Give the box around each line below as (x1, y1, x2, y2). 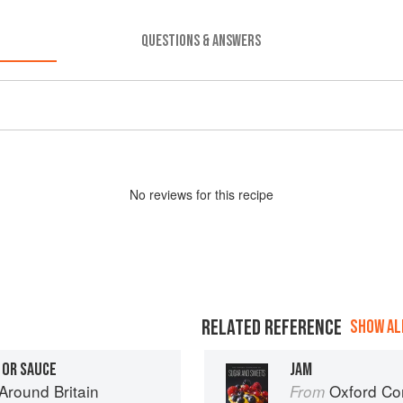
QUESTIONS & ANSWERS (141, 31, 262, 50)
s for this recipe (186, 184, 273, 203)
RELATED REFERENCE (201, 314, 342, 341)
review (149, 184, 186, 203)
